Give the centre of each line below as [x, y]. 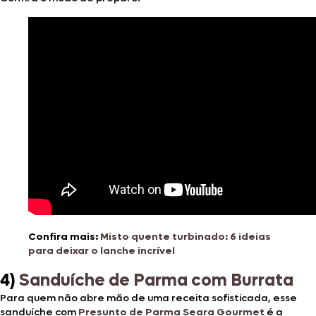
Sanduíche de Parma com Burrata [156, 280]
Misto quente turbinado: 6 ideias [186, 236]
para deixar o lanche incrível [102, 250]
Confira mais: [64, 236]
